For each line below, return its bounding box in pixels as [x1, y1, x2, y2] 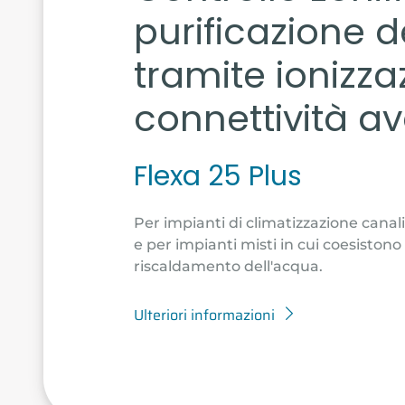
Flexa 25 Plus [134, 156, 302, 195]
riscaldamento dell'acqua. [134, 257, 323, 275]
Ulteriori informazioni [134, 303, 275, 326]
